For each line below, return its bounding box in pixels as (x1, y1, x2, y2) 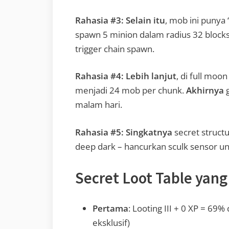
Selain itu (126, 14, 165, 26)
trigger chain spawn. (75, 42, 154, 55)
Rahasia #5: (75, 126, 124, 138)
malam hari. (75, 99, 122, 111)
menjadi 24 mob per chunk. (75, 84, 186, 97)
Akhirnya (186, 84, 224, 97)
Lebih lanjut (126, 70, 176, 82)
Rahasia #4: (75, 70, 124, 82)
